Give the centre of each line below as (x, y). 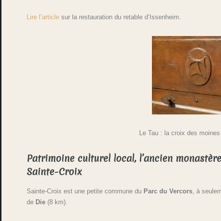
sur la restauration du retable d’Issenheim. (120, 17)
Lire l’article (43, 17)
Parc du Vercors (168, 191)
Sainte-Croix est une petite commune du (85, 191)
